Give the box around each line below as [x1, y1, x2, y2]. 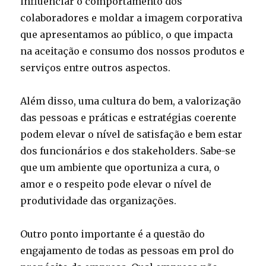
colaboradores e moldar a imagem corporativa [20, 12, 243, 24]
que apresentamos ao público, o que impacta [20, 28, 233, 40]
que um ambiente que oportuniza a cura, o [20, 161, 220, 173]
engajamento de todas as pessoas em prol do [20, 245, 235, 256]
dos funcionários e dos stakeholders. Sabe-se [20, 145, 236, 157]
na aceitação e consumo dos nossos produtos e [20, 45, 245, 57]
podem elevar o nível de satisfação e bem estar [20, 128, 243, 140]
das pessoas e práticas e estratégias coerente [20, 112, 237, 123]
